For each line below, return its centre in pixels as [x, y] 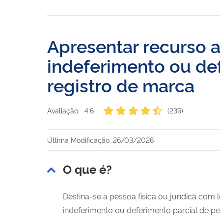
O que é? [87, 168]
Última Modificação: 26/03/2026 [100, 139]
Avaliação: [63, 110]
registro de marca [121, 84]
